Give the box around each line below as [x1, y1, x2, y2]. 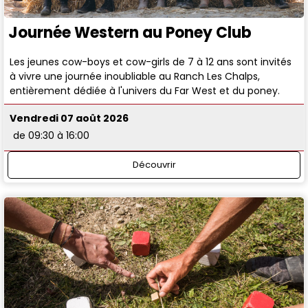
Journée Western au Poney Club [8, 21, 252, 43]
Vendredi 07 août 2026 [10, 111, 129, 126]
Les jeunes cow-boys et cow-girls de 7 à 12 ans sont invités [10, 54, 292, 69]
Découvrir [132, 157, 176, 171]
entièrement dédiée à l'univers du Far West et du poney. [10, 83, 280, 98]
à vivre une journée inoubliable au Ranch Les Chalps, [10, 69, 261, 83]
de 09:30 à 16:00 [13, 129, 90, 143]
